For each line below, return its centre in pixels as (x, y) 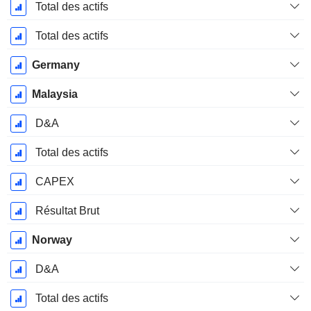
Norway (52, 240)
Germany (56, 65)
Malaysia (54, 94)
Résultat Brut (67, 211)
